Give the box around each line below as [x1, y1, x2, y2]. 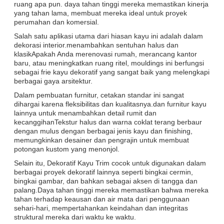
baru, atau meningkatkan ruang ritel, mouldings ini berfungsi [14, 58, 204, 67]
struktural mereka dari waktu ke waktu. [14, 212, 136, 221]
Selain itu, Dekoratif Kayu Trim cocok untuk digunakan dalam [14, 158, 206, 167]
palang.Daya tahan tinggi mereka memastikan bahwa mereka [14, 185, 208, 194]
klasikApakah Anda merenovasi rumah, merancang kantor [14, 49, 197, 58]
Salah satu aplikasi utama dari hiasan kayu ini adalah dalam [14, 31, 203, 40]
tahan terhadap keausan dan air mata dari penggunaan [14, 194, 189, 203]
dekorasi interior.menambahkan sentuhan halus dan [14, 40, 178, 49]
